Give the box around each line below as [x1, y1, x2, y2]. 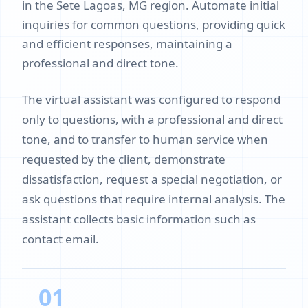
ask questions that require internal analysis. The [22, 191, 285, 207]
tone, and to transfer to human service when [22, 131, 268, 147]
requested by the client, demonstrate [22, 151, 225, 167]
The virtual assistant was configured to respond [22, 91, 280, 107]
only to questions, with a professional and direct [22, 111, 283, 127]
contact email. [22, 231, 99, 247]
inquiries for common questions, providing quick [22, 16, 285, 32]
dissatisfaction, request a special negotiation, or [22, 171, 282, 187]
